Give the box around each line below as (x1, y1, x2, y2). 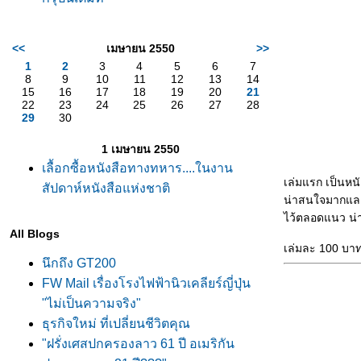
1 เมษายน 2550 (102, 143, 180, 156)
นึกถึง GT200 (42, 256, 116, 270)
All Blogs (10, 227, 60, 240)
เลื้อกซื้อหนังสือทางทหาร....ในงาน (42, 161, 233, 175)
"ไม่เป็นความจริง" (42, 297, 141, 310)
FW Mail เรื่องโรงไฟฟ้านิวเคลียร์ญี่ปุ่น (42, 276, 251, 290)
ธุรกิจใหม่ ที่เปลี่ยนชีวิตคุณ (42, 317, 190, 330)
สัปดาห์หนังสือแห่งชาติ (42, 181, 170, 195)
